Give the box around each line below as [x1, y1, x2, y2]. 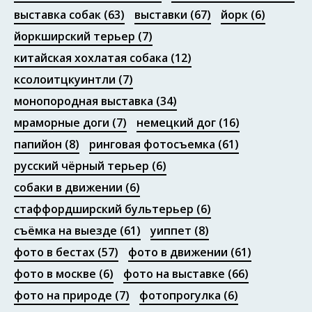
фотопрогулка [139, 287, 221, 303]
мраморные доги [14, 114, 109, 130]
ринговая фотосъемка [89, 136, 215, 152]
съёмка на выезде [14, 222, 117, 238]
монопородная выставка [14, 93, 153, 109]
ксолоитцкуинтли [14, 71, 116, 87]
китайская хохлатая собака [14, 49, 168, 65]
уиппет [150, 222, 192, 238]
